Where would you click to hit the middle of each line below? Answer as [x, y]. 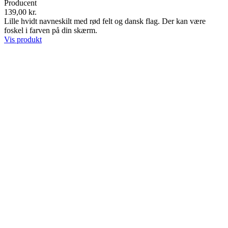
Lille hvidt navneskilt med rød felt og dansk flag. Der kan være [105, 21]
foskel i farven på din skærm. [52, 30]
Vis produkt [23, 39]
